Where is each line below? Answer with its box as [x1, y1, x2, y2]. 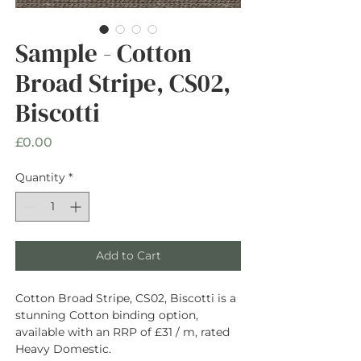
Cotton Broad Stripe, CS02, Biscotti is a [15, 290, 236, 305]
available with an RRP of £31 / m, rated [15, 324, 230, 339]
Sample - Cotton [15, 35, 192, 70]
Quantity [15, 169, 65, 185]
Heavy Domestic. [15, 341, 111, 356]
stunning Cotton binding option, [15, 307, 198, 322]
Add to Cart [95, 247, 161, 263]
